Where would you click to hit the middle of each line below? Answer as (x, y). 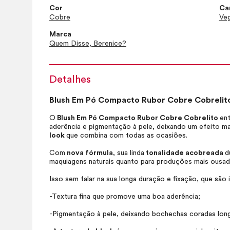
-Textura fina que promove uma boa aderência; (125, 197)
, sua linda (129, 153)
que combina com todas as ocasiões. (128, 136)
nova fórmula (89, 153)
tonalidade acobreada (185, 153)
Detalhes (70, 80)
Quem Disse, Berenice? (88, 44)
